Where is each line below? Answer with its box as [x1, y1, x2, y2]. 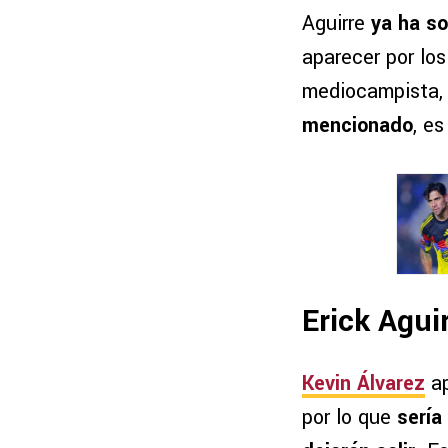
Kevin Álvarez [302, 368, 425, 398]
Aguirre [302, 9, 371, 39]
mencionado [302, 111, 413, 141]
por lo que [302, 402, 397, 432]
